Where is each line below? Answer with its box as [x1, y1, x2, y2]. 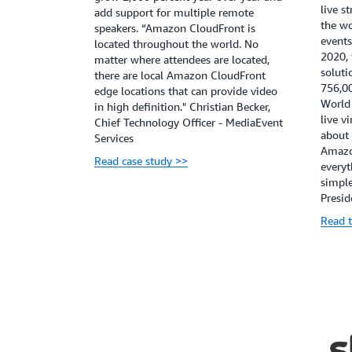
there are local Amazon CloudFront [94, 68, 266, 82]
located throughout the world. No [94, 37, 258, 51]
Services [94, 131, 134, 145]
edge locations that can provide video [94, 84, 277, 98]
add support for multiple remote [94, 5, 254, 20]
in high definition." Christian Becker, [94, 100, 270, 114]
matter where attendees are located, [94, 53, 269, 67]
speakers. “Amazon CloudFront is [94, 21, 255, 35]
